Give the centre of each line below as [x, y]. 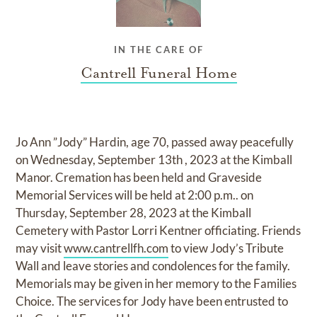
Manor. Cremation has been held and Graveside [139, 178]
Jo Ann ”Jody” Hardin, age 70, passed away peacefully [155, 142]
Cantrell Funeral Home [158, 73]
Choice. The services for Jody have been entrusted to [152, 301]
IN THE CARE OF [158, 50]
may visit [40, 248]
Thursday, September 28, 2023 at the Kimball [134, 213]
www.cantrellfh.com [116, 248]
